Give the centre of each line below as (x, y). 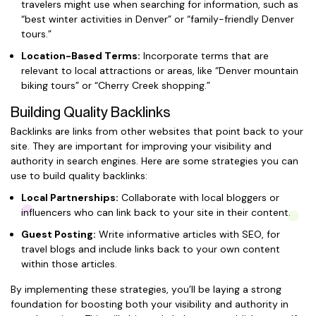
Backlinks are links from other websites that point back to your (157, 131)
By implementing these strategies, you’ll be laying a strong (146, 289)
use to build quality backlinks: (79, 176)
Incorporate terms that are (205, 56)
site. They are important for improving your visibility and (141, 146)
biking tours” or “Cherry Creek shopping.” (116, 85)
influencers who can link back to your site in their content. (156, 212)
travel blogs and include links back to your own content (151, 249)
